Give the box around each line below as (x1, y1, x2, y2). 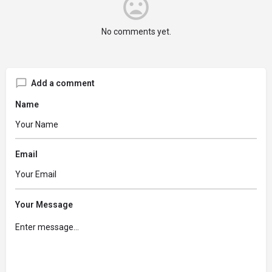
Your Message (15, 199, 73, 209)
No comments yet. (101, 26, 171, 36)
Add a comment (31, 78, 95, 88)
